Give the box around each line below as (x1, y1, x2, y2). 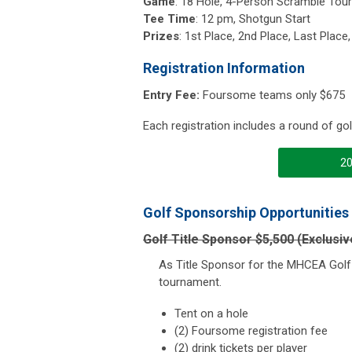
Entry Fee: (143, 87, 200, 102)
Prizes (143, 28, 179, 43)
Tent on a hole (174, 306, 248, 321)
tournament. (159, 274, 222, 289)
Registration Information (143, 59, 305, 76)
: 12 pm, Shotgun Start (196, 11, 310, 26)
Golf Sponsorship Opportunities (143, 203, 349, 221)
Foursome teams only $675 (200, 87, 345, 102)
